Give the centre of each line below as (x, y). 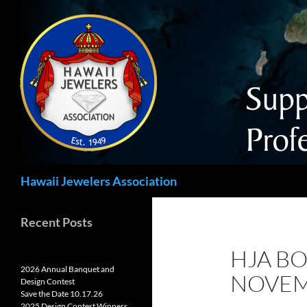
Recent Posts (57, 222)
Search (19, 172)
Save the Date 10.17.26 (62, 294)
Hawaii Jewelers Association (99, 181)
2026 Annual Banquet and (67, 269)
